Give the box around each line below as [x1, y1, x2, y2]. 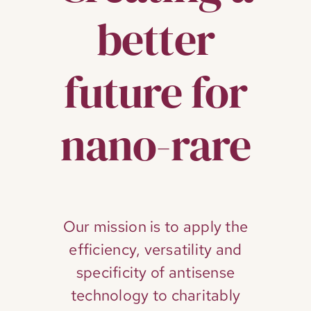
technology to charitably [70, 285, 241, 306]
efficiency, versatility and [69, 239, 242, 260]
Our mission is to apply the [62, 217, 249, 237]
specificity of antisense [76, 262, 235, 283]
